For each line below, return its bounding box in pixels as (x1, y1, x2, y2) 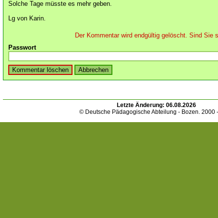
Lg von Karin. (8, 14, 46, 22)
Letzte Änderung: (116, 102, 166, 109)
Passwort (8, 43, 36, 51)
